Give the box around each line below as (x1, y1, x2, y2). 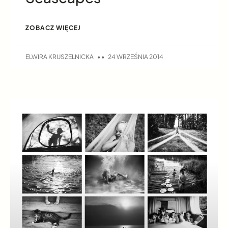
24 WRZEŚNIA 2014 (107, 53, 163, 61)
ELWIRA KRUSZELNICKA (25, 53, 95, 61)
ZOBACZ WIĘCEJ (25, 24, 81, 32)
